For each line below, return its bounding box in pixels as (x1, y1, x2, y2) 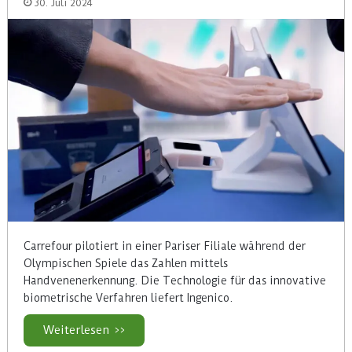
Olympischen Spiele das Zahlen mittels (23, 256, 228, 269)
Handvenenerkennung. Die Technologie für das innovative (23, 273, 326, 287)
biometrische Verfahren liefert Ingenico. (23, 291, 233, 304)
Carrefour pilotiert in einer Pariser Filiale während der (23, 239, 306, 252)
